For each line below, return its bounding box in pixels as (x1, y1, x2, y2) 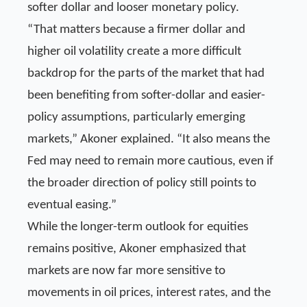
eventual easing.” (27, 198, 116, 212)
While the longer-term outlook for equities (27, 220, 248, 234)
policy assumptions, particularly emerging (27, 110, 245, 124)
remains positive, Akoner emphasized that (27, 242, 246, 256)
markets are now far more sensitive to (27, 264, 225, 278)
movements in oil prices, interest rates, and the (27, 286, 271, 299)
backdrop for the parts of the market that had (27, 66, 265, 80)
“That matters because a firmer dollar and (27, 23, 245, 36)
